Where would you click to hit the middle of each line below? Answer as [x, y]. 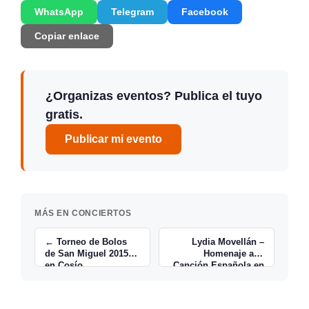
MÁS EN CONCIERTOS [83, 213]
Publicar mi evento [113, 139]
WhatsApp [59, 12]
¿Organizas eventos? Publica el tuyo [154, 96]
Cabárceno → [235, 277]
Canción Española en [218, 265]
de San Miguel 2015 [87, 253]
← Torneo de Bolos [86, 241]
